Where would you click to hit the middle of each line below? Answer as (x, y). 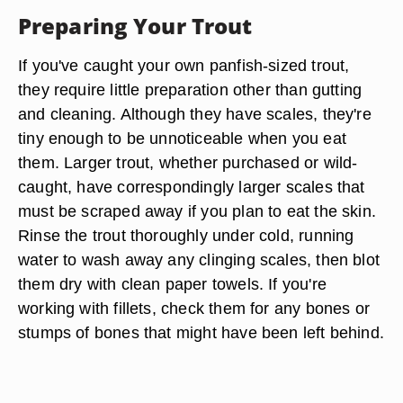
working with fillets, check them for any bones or (194, 308)
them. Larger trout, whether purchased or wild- (188, 162)
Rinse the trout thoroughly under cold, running (186, 235)
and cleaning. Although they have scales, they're (195, 114)
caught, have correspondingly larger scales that (192, 187)
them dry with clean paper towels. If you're (172, 284)
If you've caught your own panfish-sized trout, (184, 65)
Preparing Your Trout (135, 26)
